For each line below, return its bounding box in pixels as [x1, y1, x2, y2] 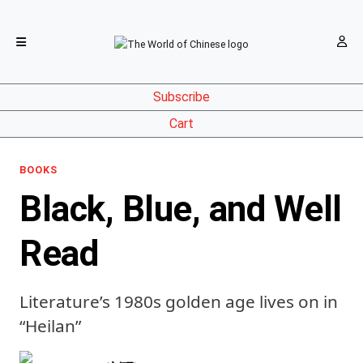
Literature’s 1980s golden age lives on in [19, 290, 338, 313]
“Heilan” [19, 314, 81, 337]
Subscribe [153, 89, 210, 105]
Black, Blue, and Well [19, 188, 342, 230]
